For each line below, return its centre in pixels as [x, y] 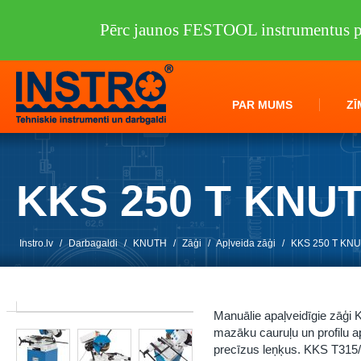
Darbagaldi [93, 243]
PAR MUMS [262, 105]
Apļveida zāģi [246, 243]
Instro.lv [36, 243]
